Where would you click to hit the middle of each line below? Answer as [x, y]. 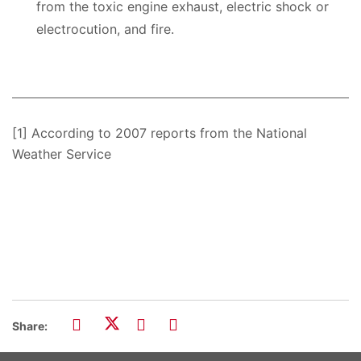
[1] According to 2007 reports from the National [160, 133]
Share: [30, 326]
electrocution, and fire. [105, 29]
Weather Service [62, 154]
